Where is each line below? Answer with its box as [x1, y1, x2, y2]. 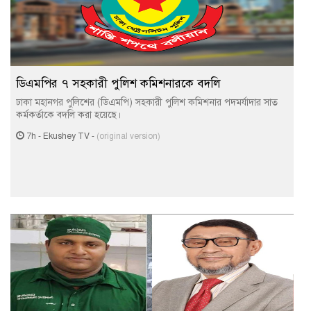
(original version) [96, 131, 160, 141]
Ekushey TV [43, 131, 90, 141]
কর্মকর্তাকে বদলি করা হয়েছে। [16, 109, 121, 121]
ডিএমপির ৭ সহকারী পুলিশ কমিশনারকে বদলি [16, 76, 221, 91]
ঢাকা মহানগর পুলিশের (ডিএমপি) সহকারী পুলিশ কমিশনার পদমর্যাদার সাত [16, 96, 278, 108]
